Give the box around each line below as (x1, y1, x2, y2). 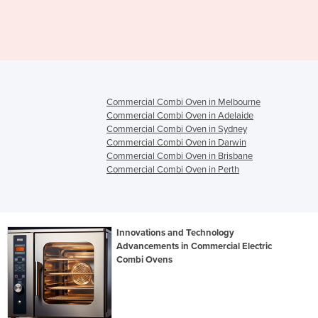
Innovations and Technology (116, 227, 235, 239)
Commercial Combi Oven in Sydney (106, 124, 247, 136)
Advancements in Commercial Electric (116, 241, 273, 253)
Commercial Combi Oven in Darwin (106, 137, 246, 149)
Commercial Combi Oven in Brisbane (106, 150, 253, 163)
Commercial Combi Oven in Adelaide (106, 110, 253, 122)
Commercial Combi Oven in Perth (106, 164, 239, 176)
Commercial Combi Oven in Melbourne (106, 97, 261, 109)
